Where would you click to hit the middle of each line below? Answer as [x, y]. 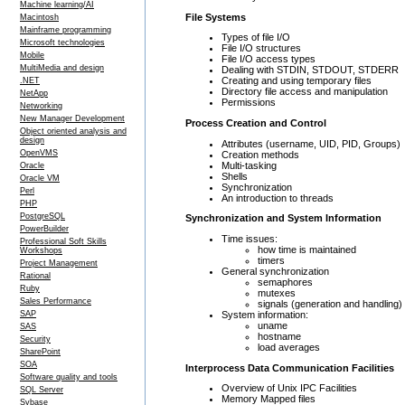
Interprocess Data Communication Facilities [290, 367]
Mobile [32, 55]
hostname [279, 336]
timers [271, 260]
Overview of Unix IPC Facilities [289, 388]
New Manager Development [72, 118]
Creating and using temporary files [297, 81]
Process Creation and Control [256, 122]
